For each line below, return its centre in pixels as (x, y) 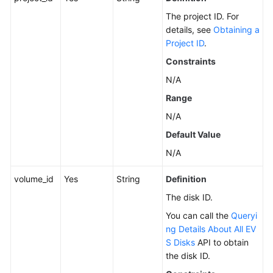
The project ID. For (202, 16)
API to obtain (222, 242)
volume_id (34, 179)
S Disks (180, 242)
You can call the (198, 215)
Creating (75, 116)
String (128, 179)
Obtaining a (236, 30)
